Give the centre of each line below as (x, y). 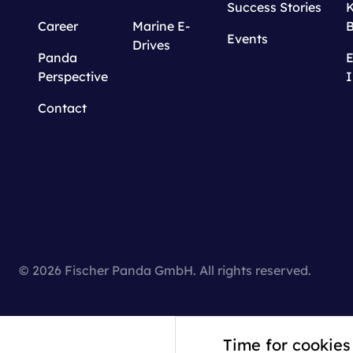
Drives (151, 45)
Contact (62, 108)
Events (247, 39)
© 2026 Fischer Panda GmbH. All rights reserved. (165, 271)
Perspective (73, 77)
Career (58, 26)
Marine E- (161, 26)
